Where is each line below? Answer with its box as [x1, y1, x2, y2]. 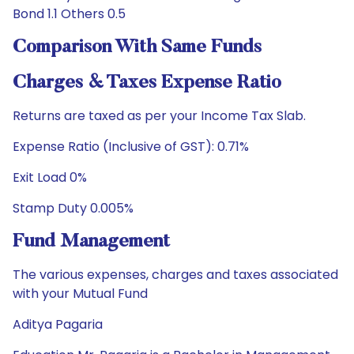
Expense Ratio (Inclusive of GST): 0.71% [13, 137, 249, 156]
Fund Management [13, 232, 170, 251]
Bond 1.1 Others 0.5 [13, 5, 126, 23]
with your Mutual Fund [13, 284, 148, 303]
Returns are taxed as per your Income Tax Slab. [13, 107, 306, 125]
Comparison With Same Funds [13, 38, 262, 57]
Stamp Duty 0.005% [13, 199, 134, 217]
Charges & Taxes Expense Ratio [13, 73, 281, 92]
